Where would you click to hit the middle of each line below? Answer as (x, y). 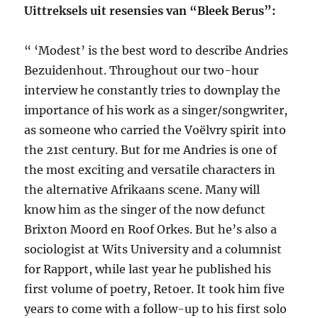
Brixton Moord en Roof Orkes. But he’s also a (151, 230)
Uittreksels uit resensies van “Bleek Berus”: (150, 11)
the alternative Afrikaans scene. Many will (142, 190)
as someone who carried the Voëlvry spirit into (155, 130)
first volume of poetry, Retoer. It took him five (155, 289)
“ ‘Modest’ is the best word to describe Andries (157, 51)
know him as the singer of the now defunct (145, 210)
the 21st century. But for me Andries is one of (151, 150)
